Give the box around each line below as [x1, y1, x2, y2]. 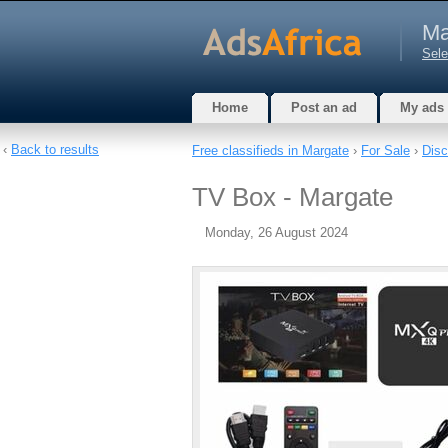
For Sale [361, 143, 410, 158]
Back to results [11, 142, 99, 157]
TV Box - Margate [192, 183, 393, 211]
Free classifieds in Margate [192, 143, 349, 158]
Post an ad [291, 100, 357, 115]
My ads [400, 100, 444, 115]
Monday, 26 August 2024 [205, 225, 348, 240]
